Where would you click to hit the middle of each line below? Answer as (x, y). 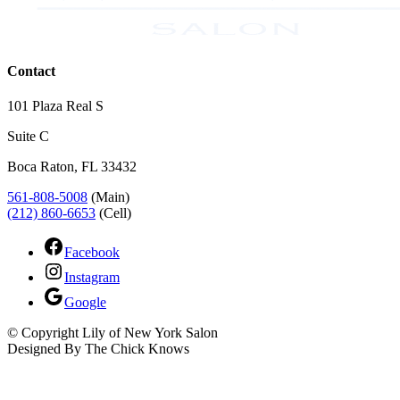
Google (85, 303)
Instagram (92, 278)
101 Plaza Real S (55, 106)
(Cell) (113, 213)
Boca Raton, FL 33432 (72, 167)
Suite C (28, 137)
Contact (31, 71)
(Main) (108, 197)
